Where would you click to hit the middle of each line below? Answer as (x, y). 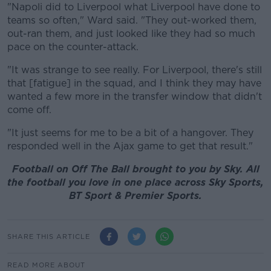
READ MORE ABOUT (46, 265)
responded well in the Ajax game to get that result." (130, 146)
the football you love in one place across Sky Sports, (135, 183)
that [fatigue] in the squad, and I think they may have (134, 83)
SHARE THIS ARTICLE (49, 236)
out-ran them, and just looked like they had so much (131, 34)
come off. (29, 110)
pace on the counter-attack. (73, 47)
